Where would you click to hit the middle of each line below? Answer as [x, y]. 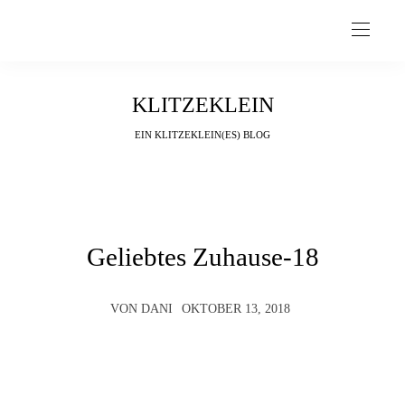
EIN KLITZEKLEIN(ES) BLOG [202, 135]
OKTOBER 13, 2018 [235, 309]
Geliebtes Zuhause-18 [202, 257]
